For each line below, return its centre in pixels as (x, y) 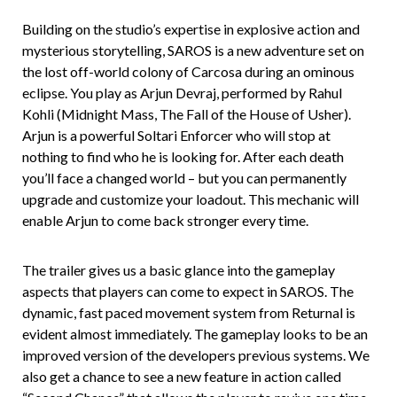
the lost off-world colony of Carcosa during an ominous (188, 71)
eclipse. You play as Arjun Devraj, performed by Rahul (182, 92)
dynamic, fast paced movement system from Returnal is (189, 312)
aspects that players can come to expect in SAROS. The (188, 291)
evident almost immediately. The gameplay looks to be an (195, 333)
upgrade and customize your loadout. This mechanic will (191, 198)
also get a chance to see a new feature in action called (182, 376)
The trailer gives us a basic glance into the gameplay (179, 269)
